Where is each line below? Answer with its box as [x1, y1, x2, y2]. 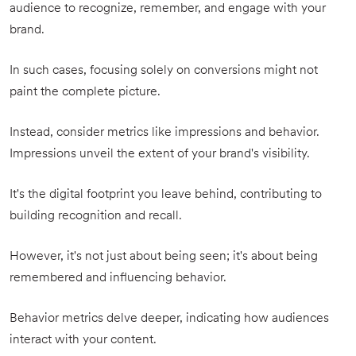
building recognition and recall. [10, 210, 182, 222]
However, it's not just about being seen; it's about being [10, 250, 318, 263]
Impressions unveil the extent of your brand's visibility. [10, 148, 310, 161]
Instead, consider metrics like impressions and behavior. [10, 126, 319, 139]
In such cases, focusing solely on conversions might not [10, 64, 318, 77]
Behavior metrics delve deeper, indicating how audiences [10, 312, 329, 325]
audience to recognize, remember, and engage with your [10, 2, 326, 15]
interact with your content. [10, 334, 157, 346]
